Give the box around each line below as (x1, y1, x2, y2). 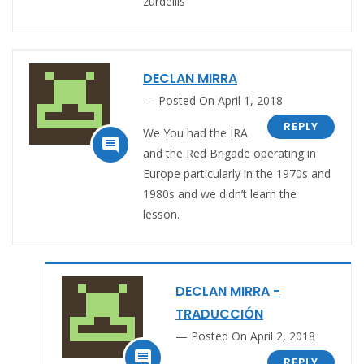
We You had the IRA (143, 124, 248, 141)
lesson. (143, 206, 180, 222)
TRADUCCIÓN (175, 304, 263, 323)
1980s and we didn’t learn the (143, 185, 297, 201)
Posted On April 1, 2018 (158, 92, 283, 108)
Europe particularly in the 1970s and (143, 165, 331, 181)
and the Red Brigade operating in (143, 145, 316, 161)
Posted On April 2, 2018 (191, 327, 315, 344)
